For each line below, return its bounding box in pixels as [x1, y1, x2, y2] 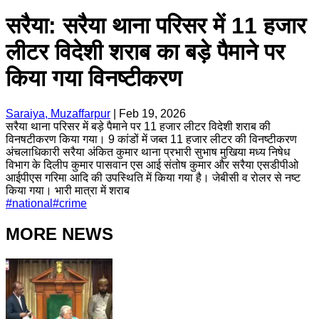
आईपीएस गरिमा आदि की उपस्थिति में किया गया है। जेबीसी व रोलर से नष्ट [6, 171, 300, 184]
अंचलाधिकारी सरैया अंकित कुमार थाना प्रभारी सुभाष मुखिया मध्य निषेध [6, 145, 290, 158]
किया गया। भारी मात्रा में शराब [6, 184, 130, 197]
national [12, 197, 53, 209]
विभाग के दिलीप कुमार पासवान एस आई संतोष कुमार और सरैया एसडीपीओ [6, 158, 298, 171]
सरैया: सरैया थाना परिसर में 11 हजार [6, 13, 306, 39]
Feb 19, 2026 [119, 107, 186, 120]
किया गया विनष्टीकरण [6, 66, 182, 92]
